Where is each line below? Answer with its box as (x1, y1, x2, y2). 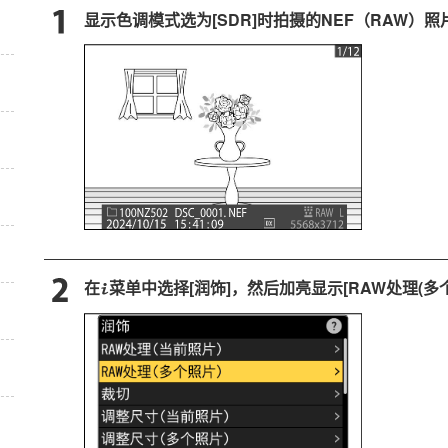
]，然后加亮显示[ (226, 276, 348, 300)
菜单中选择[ (109, 276, 194, 300)
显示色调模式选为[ (84, 8, 217, 32)
